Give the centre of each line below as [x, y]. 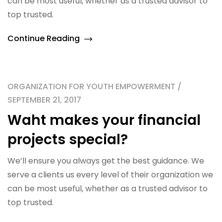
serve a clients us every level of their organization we [110, 175]
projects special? [68, 139]
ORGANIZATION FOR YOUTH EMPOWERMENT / [94, 86]
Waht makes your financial [104, 120]
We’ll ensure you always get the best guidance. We [106, 161]
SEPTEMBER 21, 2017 [44, 100]
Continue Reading [45, 38]
